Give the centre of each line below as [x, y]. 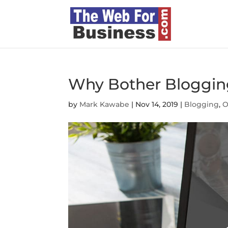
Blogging [202, 104]
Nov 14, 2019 [157, 104]
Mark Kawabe [105, 104]
